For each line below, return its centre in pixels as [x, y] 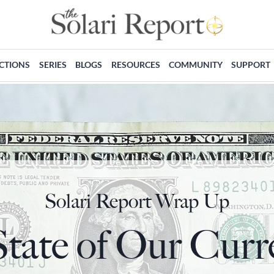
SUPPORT [251, 64]
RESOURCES [135, 64]
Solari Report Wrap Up [137, 202]
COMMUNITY [195, 64]
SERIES [53, 64]
